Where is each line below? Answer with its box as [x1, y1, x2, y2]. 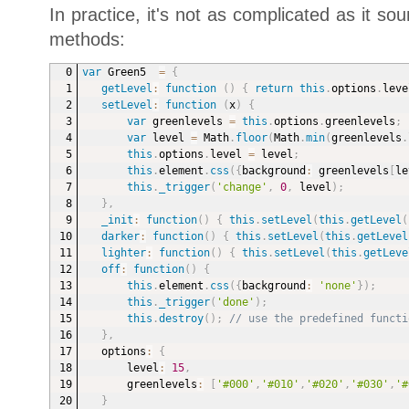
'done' [215, 296, 255, 309]
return [254, 82, 293, 96]
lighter [100, 246, 146, 260]
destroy [158, 312, 204, 326]
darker [100, 230, 140, 244]
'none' [318, 279, 357, 293]
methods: [48, 29, 125, 50]
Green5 [100, 66, 159, 79]
